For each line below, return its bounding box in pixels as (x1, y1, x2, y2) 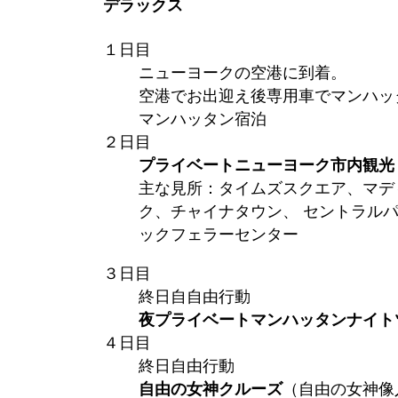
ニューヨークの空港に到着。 (138, 61, 346, 84)
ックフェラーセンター (138, 223, 298, 245)
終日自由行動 (138, 354, 235, 377)
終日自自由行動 (138, 285, 251, 307)
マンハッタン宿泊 (138, 107, 267, 130)
